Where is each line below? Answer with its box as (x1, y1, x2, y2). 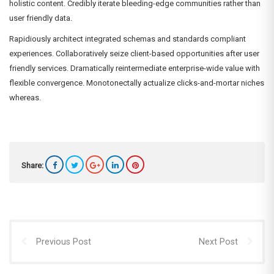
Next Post (199, 237, 238, 247)
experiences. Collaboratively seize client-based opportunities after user (9, 49, 259, 59)
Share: (21, 161, 43, 171)
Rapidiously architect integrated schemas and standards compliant (9, 34, 246, 44)
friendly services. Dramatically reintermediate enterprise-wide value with (9, 64, 260, 73)
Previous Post (36, 237, 91, 247)
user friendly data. (9, 13, 72, 23)
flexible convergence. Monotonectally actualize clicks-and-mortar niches (9, 78, 264, 88)
